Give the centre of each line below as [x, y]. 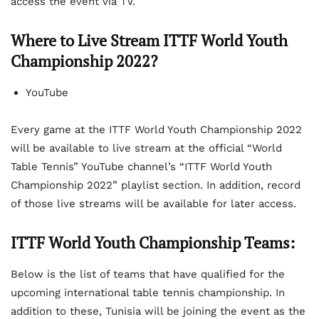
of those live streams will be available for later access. [153, 203]
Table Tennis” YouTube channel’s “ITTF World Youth [141, 166]
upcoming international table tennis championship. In [148, 292]
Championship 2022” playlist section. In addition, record [156, 185]
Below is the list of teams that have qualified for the [148, 274]
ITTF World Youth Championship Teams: [153, 242]
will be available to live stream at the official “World [146, 148]
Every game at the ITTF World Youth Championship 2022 [156, 129]
